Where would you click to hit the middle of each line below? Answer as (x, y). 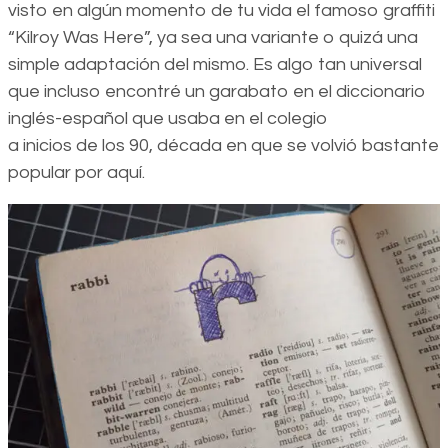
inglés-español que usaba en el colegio (168, 118)
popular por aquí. (76, 172)
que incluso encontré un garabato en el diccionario (217, 91)
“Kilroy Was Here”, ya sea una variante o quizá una (213, 37)
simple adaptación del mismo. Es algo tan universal (215, 64)
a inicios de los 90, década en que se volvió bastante (223, 145)
